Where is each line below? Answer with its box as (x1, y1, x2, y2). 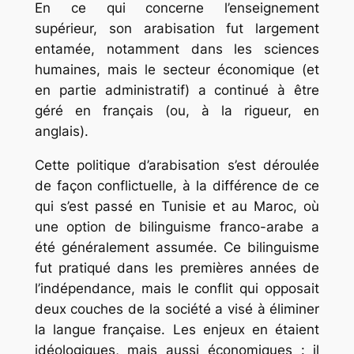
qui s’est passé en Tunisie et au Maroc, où (34, 198, 320, 214)
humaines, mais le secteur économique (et (34, 62, 320, 78)
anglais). (34, 123, 88, 140)
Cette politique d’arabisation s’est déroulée (34, 156, 320, 173)
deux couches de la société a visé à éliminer (34, 300, 320, 317)
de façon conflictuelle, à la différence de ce (34, 177, 320, 194)
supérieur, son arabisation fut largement (34, 21, 320, 37)
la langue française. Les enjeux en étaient (34, 321, 320, 337)
